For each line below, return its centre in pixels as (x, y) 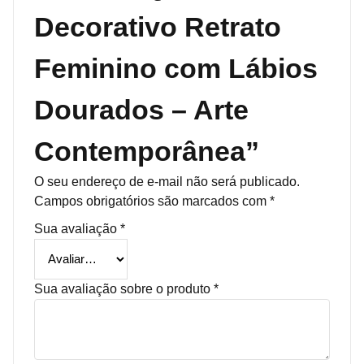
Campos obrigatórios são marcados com (152, 201)
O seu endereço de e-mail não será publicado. (167, 181)
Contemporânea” (147, 151)
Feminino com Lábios (176, 68)
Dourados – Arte (141, 109)
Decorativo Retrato (158, 26)
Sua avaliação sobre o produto (124, 288)
